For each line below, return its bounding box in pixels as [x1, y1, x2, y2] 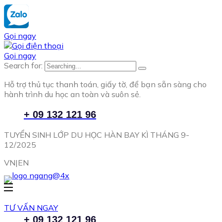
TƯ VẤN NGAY [4, 202, 58, 213]
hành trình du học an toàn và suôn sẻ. [4, 89, 141, 99]
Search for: [4, 60, 45, 70]
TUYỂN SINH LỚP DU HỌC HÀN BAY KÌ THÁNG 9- [4, 129, 189, 140]
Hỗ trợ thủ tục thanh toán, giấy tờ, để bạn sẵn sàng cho [4, 79, 207, 89]
